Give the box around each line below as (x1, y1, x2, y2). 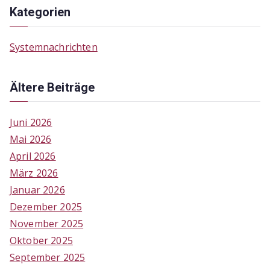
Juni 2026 (10, 115, 52, 129)
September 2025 (10, 250, 86, 264)
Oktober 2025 (10, 233, 73, 247)
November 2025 (10, 216, 84, 230)
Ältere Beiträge (10, 80, 95, 95)
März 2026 (10, 166, 58, 180)
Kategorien (10, 4, 71, 19)
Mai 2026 (10, 132, 52, 146)
